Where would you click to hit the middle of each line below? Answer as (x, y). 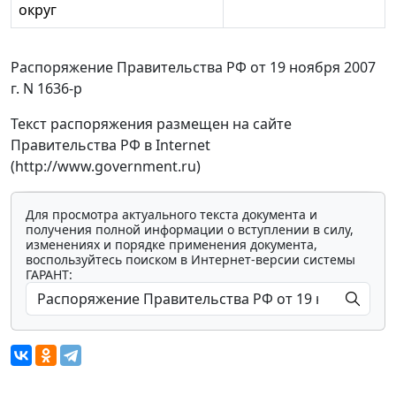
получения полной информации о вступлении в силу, (190, 229)
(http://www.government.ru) (106, 166)
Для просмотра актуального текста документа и (171, 214)
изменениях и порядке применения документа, (171, 244)
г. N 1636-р (46, 88)
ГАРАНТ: (49, 274)
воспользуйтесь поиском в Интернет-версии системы (190, 259)
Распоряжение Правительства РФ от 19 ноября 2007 (193, 67)
